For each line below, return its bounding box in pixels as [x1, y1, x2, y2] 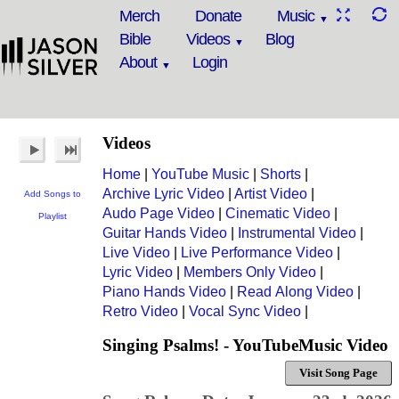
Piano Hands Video [102, 284, 226, 299]
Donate [195, 7, 241, 25]
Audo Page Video [102, 206, 215, 221]
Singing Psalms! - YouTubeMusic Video [102, 336, 388, 354]
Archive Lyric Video [102, 186, 224, 201]
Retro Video [102, 304, 178, 319]
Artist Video [234, 186, 307, 201]
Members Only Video [183, 265, 316, 280]
